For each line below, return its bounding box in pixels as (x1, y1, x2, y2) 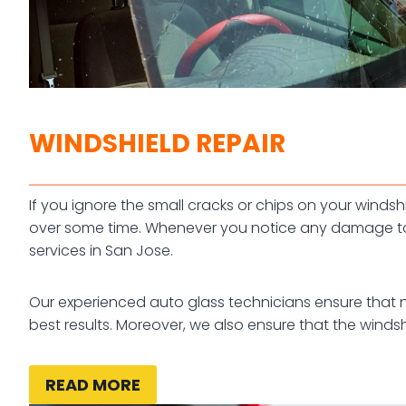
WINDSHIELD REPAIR (29, 126, 285, 162)
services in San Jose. (29, 240, 173, 262)
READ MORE (45, 372, 140, 396)
